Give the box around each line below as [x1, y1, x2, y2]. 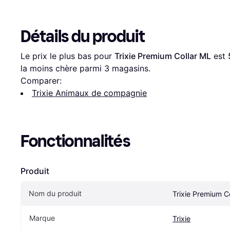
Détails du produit [21, 27, 145, 47]
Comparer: [21, 75, 62, 86]
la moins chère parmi [21, 63, 104, 74]
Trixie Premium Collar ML [114, 51, 211, 62]
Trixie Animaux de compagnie [32, 88, 147, 99]
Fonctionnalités [21, 131, 130, 151]
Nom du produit [29, 189, 82, 198]
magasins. [109, 63, 150, 74]
